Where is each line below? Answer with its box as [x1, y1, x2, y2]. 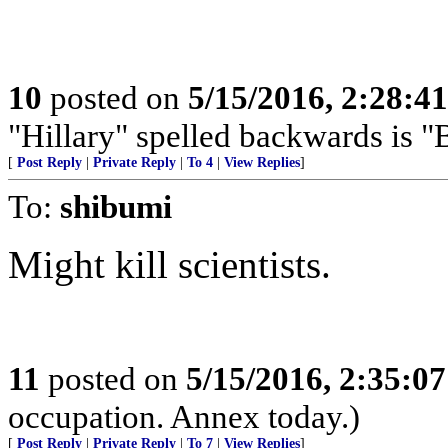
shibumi [60, 188, 172, 225]
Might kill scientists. [8, 243, 331, 286]
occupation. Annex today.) [8, 398, 360, 435]
